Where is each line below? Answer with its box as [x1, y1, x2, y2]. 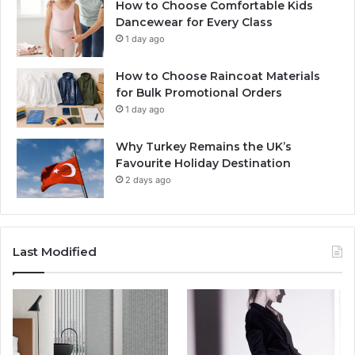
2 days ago [125, 174, 171, 185]
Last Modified [13, 243, 97, 259]
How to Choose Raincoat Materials [116, 68, 320, 83]
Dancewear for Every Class [116, 14, 273, 29]
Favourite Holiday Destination [116, 155, 291, 170]
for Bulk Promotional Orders [116, 85, 282, 100]
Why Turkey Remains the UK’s [116, 139, 292, 154]
